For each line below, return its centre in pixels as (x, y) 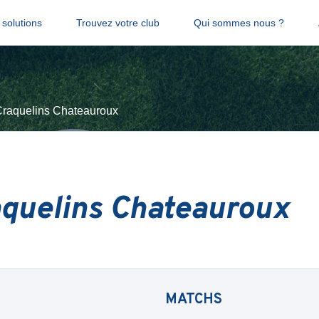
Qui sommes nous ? (239, 23)
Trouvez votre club (117, 23)
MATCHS (194, 300)
